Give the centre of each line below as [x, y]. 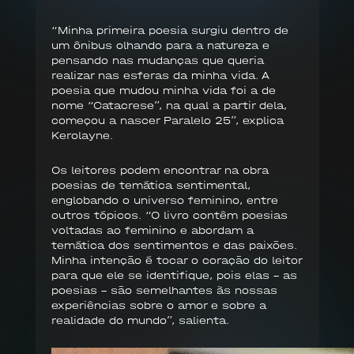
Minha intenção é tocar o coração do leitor [176, 261]
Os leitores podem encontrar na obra [160, 171]
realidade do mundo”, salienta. [140, 321]
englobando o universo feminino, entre [164, 201]
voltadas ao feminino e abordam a [152, 231]
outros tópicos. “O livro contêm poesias [169, 216]
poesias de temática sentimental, [151, 186]
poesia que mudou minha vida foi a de [163, 91]
